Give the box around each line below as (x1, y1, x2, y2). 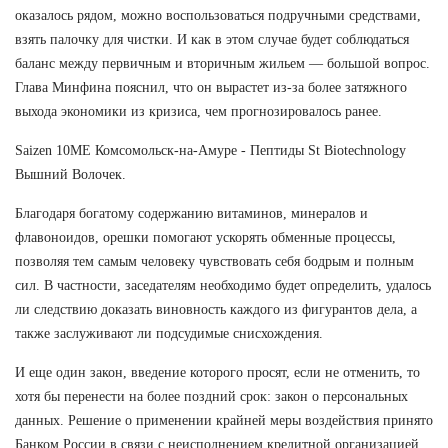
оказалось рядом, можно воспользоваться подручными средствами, (15, 7, 421, 23)
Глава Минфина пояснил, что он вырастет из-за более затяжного (15, 79, 407, 95)
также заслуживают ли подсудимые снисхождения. (15, 325, 323, 341)
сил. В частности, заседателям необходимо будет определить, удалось (15, 277, 431, 293)
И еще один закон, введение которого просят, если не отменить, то (15, 364, 420, 380)
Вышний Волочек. (15, 166, 126, 182)
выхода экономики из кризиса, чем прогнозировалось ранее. (15, 103, 382, 119)
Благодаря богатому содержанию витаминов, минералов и (15, 205, 368, 221)
